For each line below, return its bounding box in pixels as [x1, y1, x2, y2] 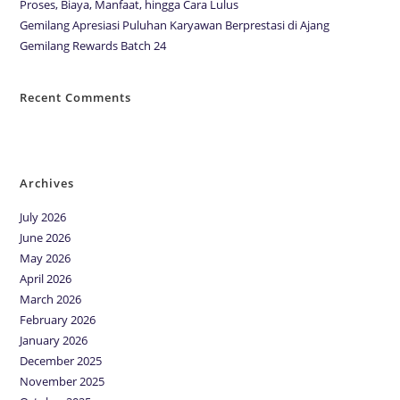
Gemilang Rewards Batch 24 [20, 37, 167, 54]
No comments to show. [255, 122, 380, 139]
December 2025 [20, 352, 103, 369]
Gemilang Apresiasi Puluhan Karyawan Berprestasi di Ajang [20, 16, 330, 33]
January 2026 [20, 331, 88, 348]
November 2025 [20, 372, 105, 389]
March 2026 [20, 290, 82, 307]
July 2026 [20, 208, 67, 225]
